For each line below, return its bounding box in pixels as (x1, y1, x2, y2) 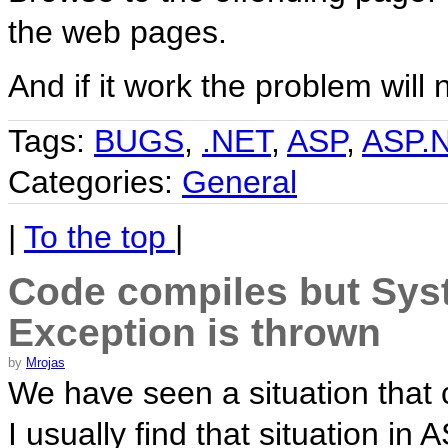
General (182, 163, 297, 200)
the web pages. (8, 13, 227, 50)
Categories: (8, 163, 182, 200)
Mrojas (26, 355, 65, 371)
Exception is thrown (8, 311, 381, 355)
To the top (24, 218, 175, 255)
